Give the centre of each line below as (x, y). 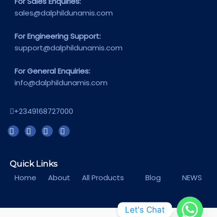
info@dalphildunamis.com (61, 83)
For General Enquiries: (52, 71)
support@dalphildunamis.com (69, 48)
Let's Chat (145, 209)
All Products (103, 178)
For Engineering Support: (58, 36)
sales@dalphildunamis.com (64, 13)
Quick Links (34, 164)
